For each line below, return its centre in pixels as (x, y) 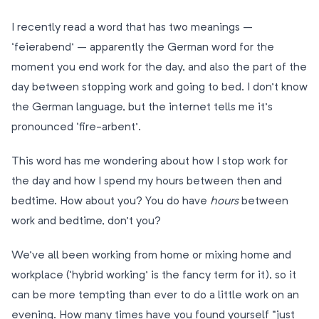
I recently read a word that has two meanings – (132, 28)
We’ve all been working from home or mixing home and (151, 256)
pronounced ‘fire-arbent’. (76, 127)
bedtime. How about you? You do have (111, 202)
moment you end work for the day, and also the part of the (159, 68)
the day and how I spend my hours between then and (147, 182)
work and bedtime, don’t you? (86, 221)
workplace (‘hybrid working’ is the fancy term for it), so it (154, 276)
